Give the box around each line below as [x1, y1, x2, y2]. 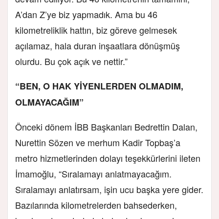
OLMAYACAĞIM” [15, 95, 84, 109]
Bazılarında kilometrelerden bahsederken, [15, 198, 177, 211]
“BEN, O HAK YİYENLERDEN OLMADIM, [15, 79, 183, 92]
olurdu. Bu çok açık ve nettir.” [15, 54, 128, 67]
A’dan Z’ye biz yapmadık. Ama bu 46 [15, 7, 157, 21]
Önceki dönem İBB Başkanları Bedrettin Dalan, [15, 120, 197, 133]
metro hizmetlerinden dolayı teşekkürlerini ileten [15, 151, 200, 164]
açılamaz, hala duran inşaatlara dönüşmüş [15, 39, 180, 52]
